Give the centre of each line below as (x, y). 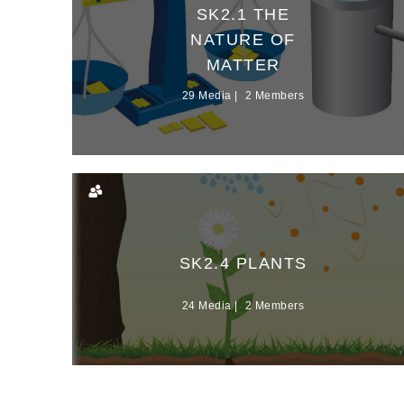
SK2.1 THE (243, 15)
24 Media (207, 306)
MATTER (243, 65)
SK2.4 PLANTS (243, 264)
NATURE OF (243, 40)
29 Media (207, 96)
